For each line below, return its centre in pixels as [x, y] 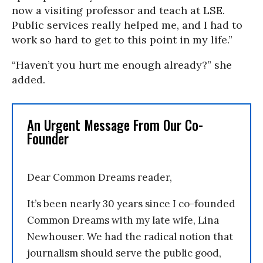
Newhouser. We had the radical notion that [130, 237]
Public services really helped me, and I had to [127, 25]
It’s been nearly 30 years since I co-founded [131, 204]
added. [28, 80]
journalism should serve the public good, [124, 253]
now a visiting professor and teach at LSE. [118, 10]
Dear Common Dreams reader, [100, 177]
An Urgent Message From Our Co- [115, 125]
